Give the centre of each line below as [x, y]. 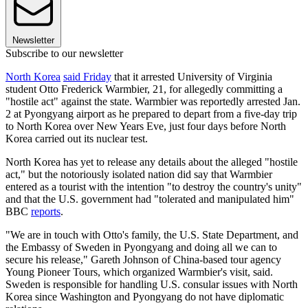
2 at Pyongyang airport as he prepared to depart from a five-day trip [151, 113]
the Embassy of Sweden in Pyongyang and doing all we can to [141, 247]
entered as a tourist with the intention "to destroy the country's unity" [154, 186]
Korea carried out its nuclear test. [77, 138]
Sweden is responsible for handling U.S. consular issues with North [152, 284]
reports [46, 211]
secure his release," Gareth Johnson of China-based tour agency [143, 259]
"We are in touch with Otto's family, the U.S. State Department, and [152, 234]
